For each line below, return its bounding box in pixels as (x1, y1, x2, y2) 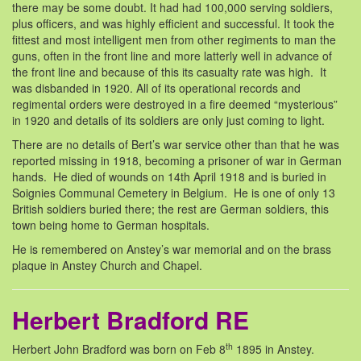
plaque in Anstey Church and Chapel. (12, 257, 202, 274)
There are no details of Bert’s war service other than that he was (12, 136, 339, 153)
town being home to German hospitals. (12, 217, 210, 234)
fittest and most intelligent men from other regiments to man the (12, 31, 336, 48)
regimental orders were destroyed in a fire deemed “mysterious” (12, 96, 338, 113)
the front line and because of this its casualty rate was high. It (12, 64, 326, 81)
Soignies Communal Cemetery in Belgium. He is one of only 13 (12, 185, 335, 201)
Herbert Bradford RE (12, 302, 249, 338)
